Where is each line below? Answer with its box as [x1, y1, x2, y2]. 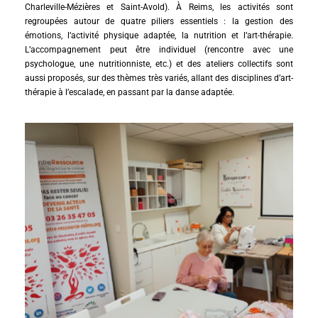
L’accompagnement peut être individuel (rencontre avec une [25, 44, 293, 55]
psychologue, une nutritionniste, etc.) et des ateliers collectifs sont [25, 58, 293, 69]
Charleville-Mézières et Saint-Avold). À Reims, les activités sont [25, 1, 293, 12]
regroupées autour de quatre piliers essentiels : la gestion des [25, 16, 293, 26]
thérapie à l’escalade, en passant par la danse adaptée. [25, 87, 234, 97]
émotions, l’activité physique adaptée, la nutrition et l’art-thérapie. [25, 30, 293, 40]
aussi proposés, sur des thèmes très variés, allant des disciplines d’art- [25, 72, 293, 83]
